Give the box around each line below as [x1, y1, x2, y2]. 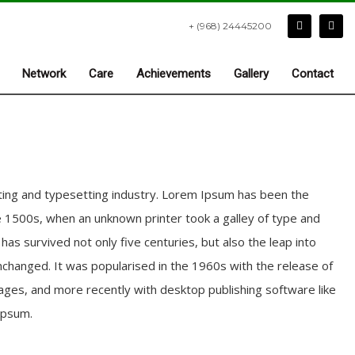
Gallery [234, 67, 269, 81]
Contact [292, 67, 334, 81]
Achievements [136, 67, 211, 81]
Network [22, 67, 66, 81]
